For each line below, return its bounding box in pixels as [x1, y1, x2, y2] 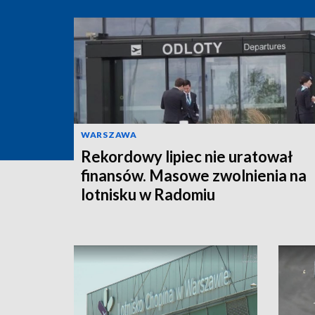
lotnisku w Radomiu [81, 184, 215, 204]
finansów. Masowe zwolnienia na [81, 165, 307, 185]
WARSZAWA [81, 129, 137, 140]
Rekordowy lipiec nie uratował [81, 146, 292, 166]
